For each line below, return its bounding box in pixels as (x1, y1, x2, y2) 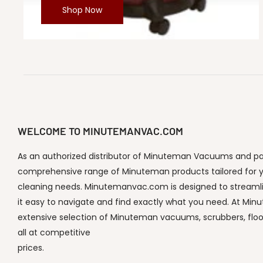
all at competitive (18, 227, 90, 239)
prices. (18, 242, 44, 254)
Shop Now (62, 4, 102, 16)
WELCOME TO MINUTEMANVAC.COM (18, 124, 183, 138)
